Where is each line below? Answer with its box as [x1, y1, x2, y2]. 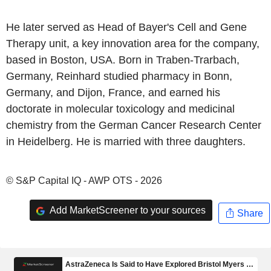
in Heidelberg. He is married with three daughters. [6, 135, 246, 148]
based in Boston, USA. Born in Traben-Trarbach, [6, 54, 240, 66]
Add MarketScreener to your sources [47, 204, 206, 215]
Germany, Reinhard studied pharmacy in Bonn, [6, 70, 232, 82]
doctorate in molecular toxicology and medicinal [6, 103, 235, 115]
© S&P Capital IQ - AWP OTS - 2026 [6, 175, 162, 186]
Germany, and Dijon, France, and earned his [6, 87, 220, 99]
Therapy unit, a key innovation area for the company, [6, 38, 260, 50]
